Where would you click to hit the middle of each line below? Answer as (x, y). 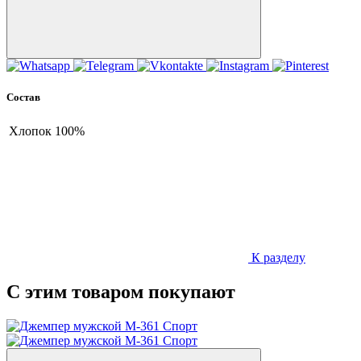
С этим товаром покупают (121, 292)
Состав (23, 98)
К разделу (277, 258)
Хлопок (30, 131)
